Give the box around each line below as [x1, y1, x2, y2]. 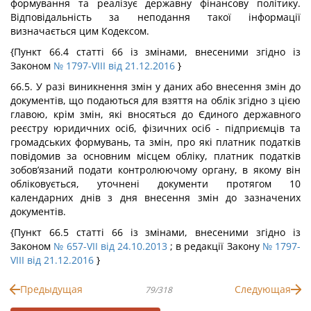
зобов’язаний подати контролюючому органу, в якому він [10, 163, 301, 176]
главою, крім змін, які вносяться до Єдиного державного [10, 108, 301, 121]
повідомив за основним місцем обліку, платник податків [10, 149, 301, 162]
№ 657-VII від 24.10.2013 [53, 239, 167, 253]
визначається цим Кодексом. [10, 24, 149, 37]
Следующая [235, 283, 291, 296]
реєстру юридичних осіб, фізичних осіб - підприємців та [10, 121, 301, 135]
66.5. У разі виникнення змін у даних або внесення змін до [10, 80, 301, 93]
